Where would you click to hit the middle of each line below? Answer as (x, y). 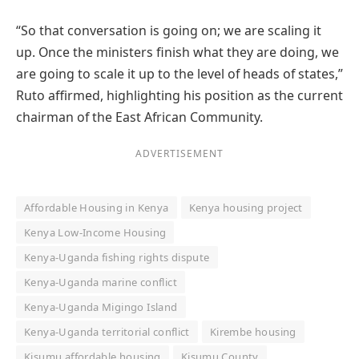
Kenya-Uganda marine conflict (101, 282)
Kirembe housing (253, 331)
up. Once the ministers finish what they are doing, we (177, 52)
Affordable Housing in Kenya (97, 207)
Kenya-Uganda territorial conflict (107, 331)
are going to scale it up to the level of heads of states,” (179, 73)
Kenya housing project (246, 207)
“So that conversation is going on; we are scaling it (169, 30)
